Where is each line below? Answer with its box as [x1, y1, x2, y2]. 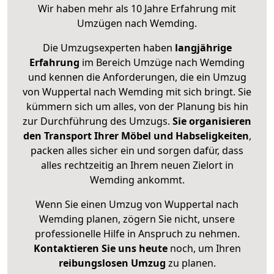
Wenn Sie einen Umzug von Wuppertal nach [35, 198, 239, 212]
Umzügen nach [77, 17, 150, 31]
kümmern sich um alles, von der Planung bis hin [26, 100, 248, 114]
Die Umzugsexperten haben [42, 41, 175, 55]
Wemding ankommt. [89, 173, 185, 187]
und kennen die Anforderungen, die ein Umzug [28, 70, 246, 84]
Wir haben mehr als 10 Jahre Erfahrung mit [38, 2, 236, 16]
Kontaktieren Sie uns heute [33, 242, 168, 256]
